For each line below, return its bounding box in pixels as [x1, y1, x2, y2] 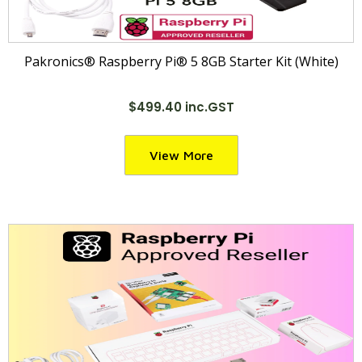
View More [149, 148, 213, 162]
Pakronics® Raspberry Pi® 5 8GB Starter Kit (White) [23, 53, 339, 70]
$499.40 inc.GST [128, 99, 234, 116]
